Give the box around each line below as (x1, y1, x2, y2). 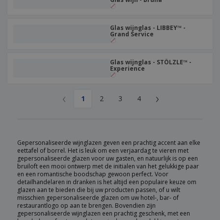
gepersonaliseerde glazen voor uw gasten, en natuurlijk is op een (17, 154, 198, 163)
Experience (110, 64, 145, 73)
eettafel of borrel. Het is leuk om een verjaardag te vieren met (17, 146, 189, 155)
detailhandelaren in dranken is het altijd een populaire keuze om (17, 178, 196, 186)
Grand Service (110, 30, 154, 38)
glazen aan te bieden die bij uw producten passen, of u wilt (17, 186, 180, 194)
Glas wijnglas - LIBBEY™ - (110, 24, 186, 32)
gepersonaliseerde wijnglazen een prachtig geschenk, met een (17, 209, 190, 218)
